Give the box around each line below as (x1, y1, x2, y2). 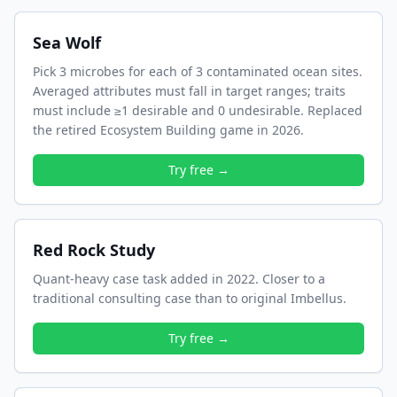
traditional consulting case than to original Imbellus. (33, 290, 346, 307)
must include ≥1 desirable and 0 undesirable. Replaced (33, 102, 362, 119)
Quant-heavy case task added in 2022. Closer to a (33, 270, 325, 287)
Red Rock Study (33, 239, 155, 261)
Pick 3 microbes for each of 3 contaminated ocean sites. (33, 63, 362, 80)
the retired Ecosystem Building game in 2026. (33, 121, 304, 138)
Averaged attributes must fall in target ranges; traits (33, 82, 346, 99)
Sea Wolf (33, 32, 101, 53)
